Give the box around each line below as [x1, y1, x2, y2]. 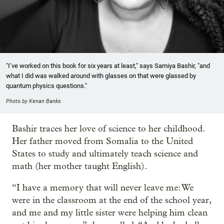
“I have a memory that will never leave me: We [12, 182, 193, 193]
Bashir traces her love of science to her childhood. [12, 123, 204, 134]
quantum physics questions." [6, 81, 87, 89]
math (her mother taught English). [12, 160, 147, 171]
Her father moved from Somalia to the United [12, 135, 193, 146]
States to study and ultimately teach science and [12, 148, 198, 159]
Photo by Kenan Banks [6, 97, 61, 104]
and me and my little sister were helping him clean [12, 207, 207, 218]
